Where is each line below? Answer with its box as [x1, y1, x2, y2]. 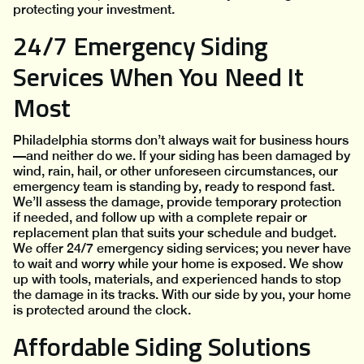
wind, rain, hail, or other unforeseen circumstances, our [13, 163, 338, 180]
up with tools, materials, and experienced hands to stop [13, 271, 341, 288]
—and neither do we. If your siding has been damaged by [13, 148, 350, 164]
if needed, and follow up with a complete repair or [13, 210, 307, 226]
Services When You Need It [13, 57, 305, 97]
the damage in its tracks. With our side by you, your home [13, 287, 351, 303]
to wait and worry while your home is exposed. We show [13, 256, 343, 272]
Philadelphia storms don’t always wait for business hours [13, 132, 349, 149]
